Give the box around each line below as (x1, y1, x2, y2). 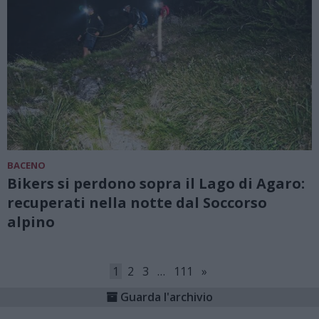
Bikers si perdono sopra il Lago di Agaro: (7, 174, 305, 194)
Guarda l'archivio (120, 289, 213, 305)
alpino (7, 212, 55, 232)
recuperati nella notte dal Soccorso (7, 193, 267, 213)
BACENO (7, 159, 46, 172)
